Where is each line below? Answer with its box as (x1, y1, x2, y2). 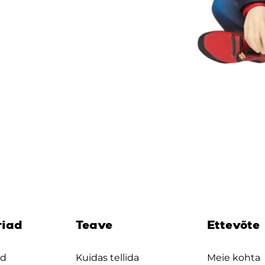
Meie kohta (207, 252, 261, 264)
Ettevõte (207, 220, 260, 232)
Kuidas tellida (75, 252, 139, 264)
